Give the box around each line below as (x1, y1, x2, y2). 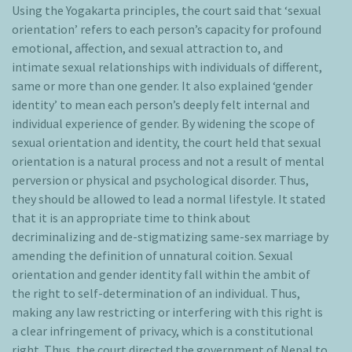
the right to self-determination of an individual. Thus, (12, 285, 300, 302)
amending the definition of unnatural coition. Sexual (12, 247, 293, 264)
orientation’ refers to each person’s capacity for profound (12, 21, 321, 38)
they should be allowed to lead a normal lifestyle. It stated (12, 191, 325, 207)
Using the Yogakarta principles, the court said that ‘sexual (12, 2, 321, 19)
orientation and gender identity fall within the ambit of (12, 266, 310, 283)
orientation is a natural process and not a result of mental (12, 153, 324, 170)
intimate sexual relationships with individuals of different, (12, 59, 322, 75)
